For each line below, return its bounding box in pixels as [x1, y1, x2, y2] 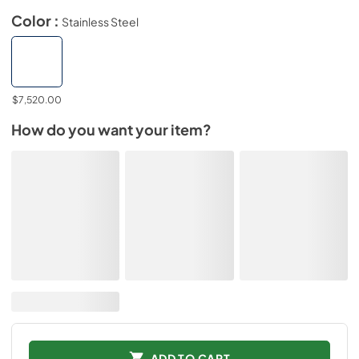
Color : [11, 11, 62, 30]
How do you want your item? [11, 121, 212, 139]
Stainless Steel [62, 14, 139, 29]
